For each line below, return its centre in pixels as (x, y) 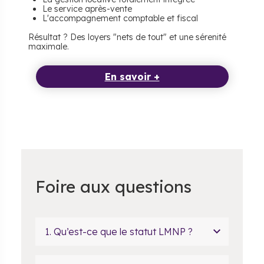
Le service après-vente (87, 9)
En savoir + (132, 77)
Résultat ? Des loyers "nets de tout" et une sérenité (127, 37)
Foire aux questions (113, 187)
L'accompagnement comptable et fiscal (120, 19)
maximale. (50, 47)
